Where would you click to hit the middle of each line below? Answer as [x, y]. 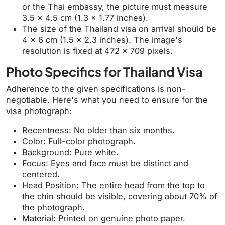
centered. [41, 175]
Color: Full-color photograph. [79, 141]
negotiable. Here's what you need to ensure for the [107, 100]
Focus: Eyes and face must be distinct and [105, 163]
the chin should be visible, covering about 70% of [120, 197]
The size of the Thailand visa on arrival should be [119, 29]
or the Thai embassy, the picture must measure [115, 7]
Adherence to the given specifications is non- [96, 89]
